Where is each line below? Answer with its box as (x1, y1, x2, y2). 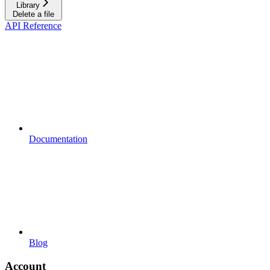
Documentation (29, 133, 87, 144)
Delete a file (13, 9, 54, 19)
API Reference (5, 20, 61, 31)
